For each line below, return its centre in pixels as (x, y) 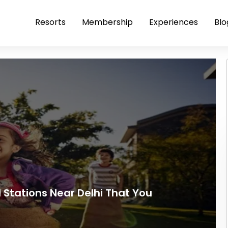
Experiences (174, 22)
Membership (107, 22)
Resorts (50, 22)
